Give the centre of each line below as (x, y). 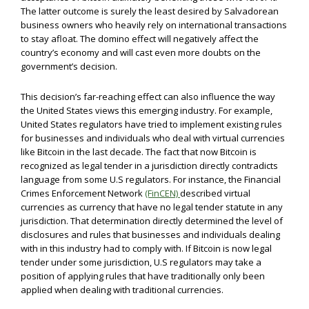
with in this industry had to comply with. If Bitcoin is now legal (146, 248)
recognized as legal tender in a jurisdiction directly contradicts (149, 166)
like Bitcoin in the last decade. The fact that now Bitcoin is (139, 152)
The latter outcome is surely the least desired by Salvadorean (150, 11)
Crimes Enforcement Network (83, 193)
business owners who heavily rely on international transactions (154, 25)
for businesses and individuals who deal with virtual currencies (153, 138)
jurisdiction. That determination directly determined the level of (152, 221)
